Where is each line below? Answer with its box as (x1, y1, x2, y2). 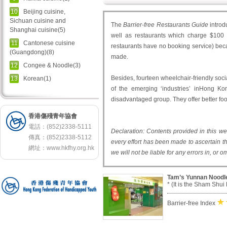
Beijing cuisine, (23, 8, 65, 15)
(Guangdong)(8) (10, 49, 54, 56)
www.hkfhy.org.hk (47, 144, 94, 152)
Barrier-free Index (167, 200, 215, 207)
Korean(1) (23, 75, 51, 82)
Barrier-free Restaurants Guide (123, 21, 208, 28)
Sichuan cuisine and (10, 17, 66, 24)
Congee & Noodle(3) (23, 62, 81, 69)
